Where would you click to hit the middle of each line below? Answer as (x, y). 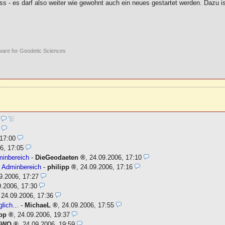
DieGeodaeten (57, 158)
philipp (59, 167)
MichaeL (38, 205)
